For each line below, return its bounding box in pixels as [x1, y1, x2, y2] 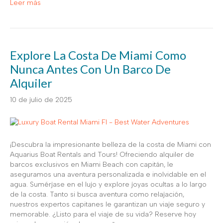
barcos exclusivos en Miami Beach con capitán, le [10, 160, 173, 169]
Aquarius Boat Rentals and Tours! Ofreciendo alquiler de [10, 150, 194, 159]
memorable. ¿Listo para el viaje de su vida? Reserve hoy [10, 210, 196, 219]
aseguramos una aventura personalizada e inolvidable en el [10, 170, 206, 179]
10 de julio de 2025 [10, 95, 72, 104]
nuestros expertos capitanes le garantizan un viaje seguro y [10, 200, 205, 209]
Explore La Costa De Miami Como [10, 47, 186, 62]
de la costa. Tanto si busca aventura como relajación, [10, 190, 184, 199]
